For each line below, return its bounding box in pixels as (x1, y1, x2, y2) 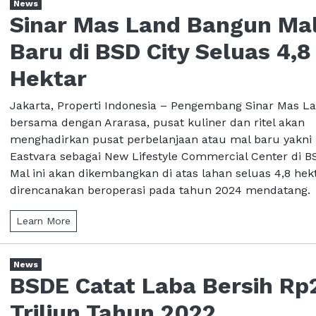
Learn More (16, 214, 71, 226)
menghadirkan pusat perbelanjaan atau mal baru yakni (10, 132, 312, 146)
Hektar (10, 64, 87, 92)
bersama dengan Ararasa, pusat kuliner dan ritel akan (10, 115, 305, 129)
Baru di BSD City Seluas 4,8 (10, 37, 311, 65)
